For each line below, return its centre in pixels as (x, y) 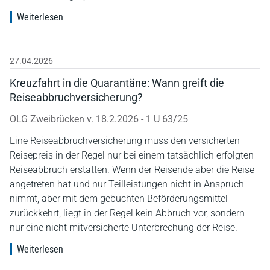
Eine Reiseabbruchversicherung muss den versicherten (125, 140)
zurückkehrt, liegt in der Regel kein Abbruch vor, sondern (127, 213)
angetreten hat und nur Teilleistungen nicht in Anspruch (127, 184)
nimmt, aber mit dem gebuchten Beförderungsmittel (119, 198)
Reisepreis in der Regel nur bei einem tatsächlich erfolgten (132, 155)
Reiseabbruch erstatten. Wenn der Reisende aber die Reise (132, 169)
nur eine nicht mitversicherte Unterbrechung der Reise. (124, 227)
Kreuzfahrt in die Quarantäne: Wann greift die (117, 83)
